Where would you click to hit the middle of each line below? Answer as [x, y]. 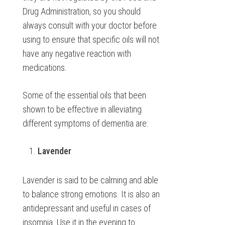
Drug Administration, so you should [81, 11]
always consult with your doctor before [89, 25]
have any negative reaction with [77, 53]
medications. [44, 68]
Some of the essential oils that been [84, 95]
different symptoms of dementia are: [85, 123]
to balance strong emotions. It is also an [91, 194]
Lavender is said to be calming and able [90, 180]
